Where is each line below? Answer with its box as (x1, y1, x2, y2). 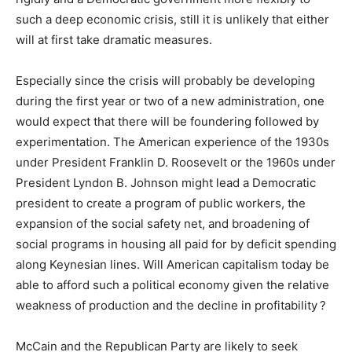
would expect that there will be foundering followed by (16, 114, 319, 130)
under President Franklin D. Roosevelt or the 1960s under (16, 155, 335, 170)
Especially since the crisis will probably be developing (16, 73, 315, 89)
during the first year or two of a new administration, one (16, 93, 324, 109)
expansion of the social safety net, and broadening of (16, 216, 310, 232)
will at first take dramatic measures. (16, 32, 212, 48)
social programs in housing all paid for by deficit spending (16, 236, 336, 252)
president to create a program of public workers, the (16, 196, 306, 211)
